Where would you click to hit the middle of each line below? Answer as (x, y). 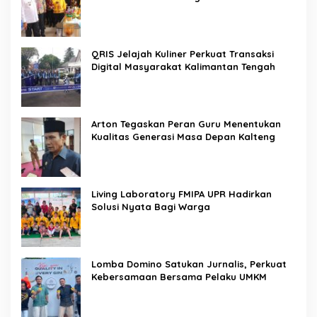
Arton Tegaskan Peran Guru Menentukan (186, 124)
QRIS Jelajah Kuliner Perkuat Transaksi (183, 54)
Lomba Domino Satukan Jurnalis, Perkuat (189, 264)
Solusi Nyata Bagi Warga (151, 207)
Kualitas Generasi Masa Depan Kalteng (183, 137)
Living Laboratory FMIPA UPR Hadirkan (181, 194)
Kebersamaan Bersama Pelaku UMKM (179, 277)
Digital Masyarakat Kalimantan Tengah (185, 67)
